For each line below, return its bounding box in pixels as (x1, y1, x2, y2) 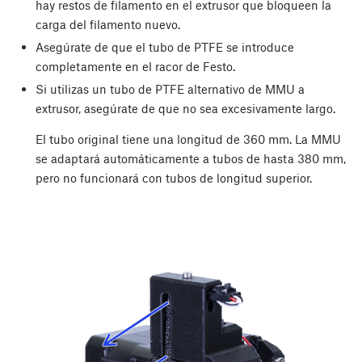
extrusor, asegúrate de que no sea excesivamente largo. (35, 101, 335, 116)
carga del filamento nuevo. (35, 16, 180, 32)
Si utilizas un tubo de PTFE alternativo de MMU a (35, 82, 305, 97)
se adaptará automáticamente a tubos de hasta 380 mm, (35, 151, 346, 166)
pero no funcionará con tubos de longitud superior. (35, 170, 312, 186)
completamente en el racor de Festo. (35, 59, 235, 74)
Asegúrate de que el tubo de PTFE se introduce (35, 40, 294, 55)
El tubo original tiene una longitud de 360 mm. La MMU (35, 132, 341, 147)
